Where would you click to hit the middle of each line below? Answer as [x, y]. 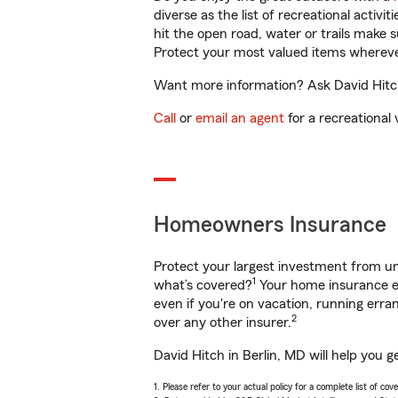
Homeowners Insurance [270, 225]
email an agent [240, 118]
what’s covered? [203, 285]
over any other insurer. [223, 322]
